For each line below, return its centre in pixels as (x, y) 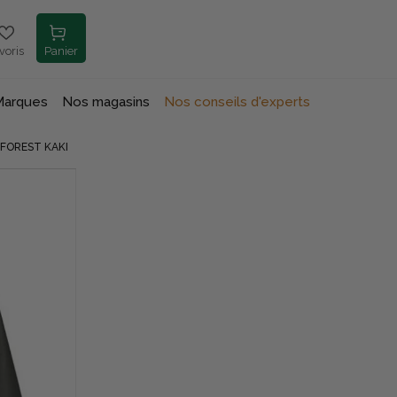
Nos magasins (105, 102)
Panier (62, 51)
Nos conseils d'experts (237, 102)
